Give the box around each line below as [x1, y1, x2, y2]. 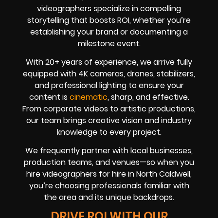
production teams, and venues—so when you [24, 157, 194, 168]
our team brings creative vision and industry [26, 114, 192, 126]
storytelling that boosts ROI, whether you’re [27, 14, 191, 26]
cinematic [69, 91, 108, 103]
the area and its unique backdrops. [44, 192, 174, 203]
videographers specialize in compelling [37, 2, 181, 14]
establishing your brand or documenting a [30, 26, 188, 37]
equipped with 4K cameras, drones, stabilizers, [23, 68, 195, 79]
